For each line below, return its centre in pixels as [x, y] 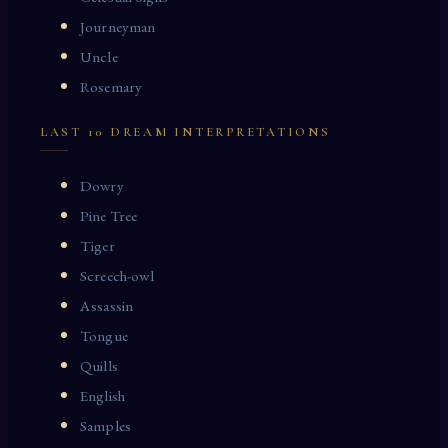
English [103, 396]
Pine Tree [109, 216]
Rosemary [111, 87]
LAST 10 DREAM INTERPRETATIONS [185, 132]
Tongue [104, 336]
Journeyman [118, 27]
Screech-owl [117, 276]
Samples [106, 426]
